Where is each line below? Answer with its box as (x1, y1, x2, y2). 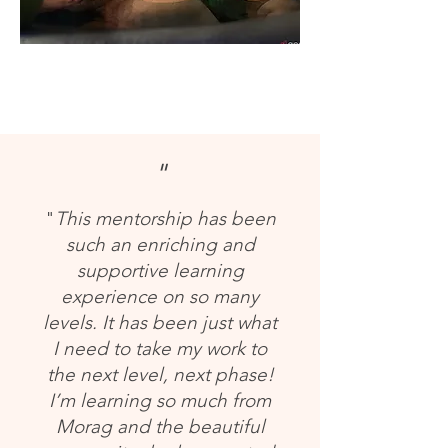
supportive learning (76, 259, 244, 283)
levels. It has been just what (43, 311, 277, 335)
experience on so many (61, 285, 259, 309)
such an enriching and (65, 233, 255, 257)
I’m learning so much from (49, 389, 271, 413)
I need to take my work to (53, 337, 267, 361)
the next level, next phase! (46, 363, 274, 387)
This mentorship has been (54, 207, 276, 231)
